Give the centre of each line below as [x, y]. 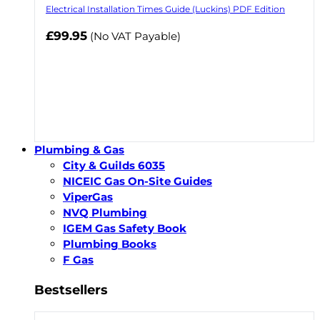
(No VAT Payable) [135, 36]
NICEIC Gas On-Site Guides [137, 181]
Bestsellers [71, 289]
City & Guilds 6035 [114, 166]
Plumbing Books [110, 244]
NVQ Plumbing [105, 213]
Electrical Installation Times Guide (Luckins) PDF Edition [165, 9]
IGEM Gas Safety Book [125, 229]
